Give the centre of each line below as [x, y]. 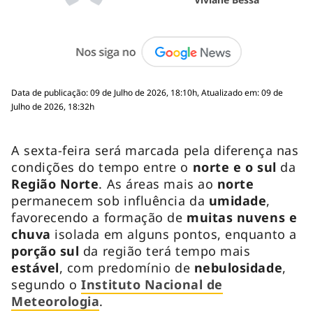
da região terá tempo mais [165, 250]
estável [35, 267]
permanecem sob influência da [110, 200]
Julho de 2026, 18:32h [53, 106]
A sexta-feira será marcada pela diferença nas [155, 150]
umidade [238, 200]
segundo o [46, 284]
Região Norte [55, 183]
